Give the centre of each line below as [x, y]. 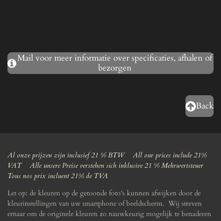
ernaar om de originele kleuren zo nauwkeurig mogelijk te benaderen [109, 214]
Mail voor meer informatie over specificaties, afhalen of [115, 58]
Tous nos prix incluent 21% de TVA [58, 176]
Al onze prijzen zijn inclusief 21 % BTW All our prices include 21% [107, 155]
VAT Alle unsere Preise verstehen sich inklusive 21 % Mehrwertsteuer [108, 165]
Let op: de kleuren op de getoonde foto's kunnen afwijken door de [104, 193]
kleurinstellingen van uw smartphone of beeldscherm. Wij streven [105, 203]
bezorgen [115, 68]
